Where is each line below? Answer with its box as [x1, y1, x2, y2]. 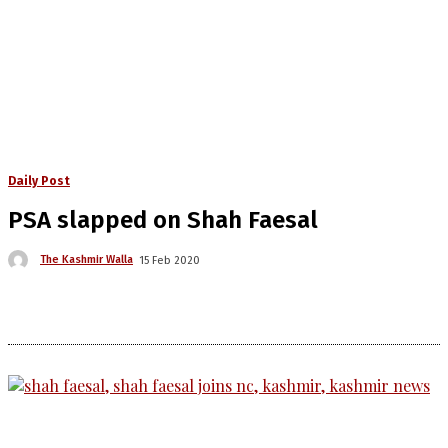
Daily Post [8, 174, 70, 188]
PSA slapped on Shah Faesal [8, 206, 318, 234]
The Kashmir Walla [40, 253, 133, 267]
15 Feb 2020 [139, 253, 200, 267]
